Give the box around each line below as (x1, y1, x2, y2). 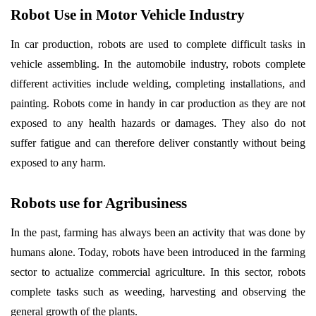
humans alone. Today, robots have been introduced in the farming (11, 246, 305, 258)
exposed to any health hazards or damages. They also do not (11, 117, 305, 129)
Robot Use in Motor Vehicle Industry (11, 6, 245, 23)
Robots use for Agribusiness (11, 195, 187, 212)
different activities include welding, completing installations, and (11, 78, 305, 90)
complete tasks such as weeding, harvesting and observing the (11, 286, 305, 298)
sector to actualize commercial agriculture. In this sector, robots (11, 266, 305, 278)
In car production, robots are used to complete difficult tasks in (11, 38, 305, 50)
